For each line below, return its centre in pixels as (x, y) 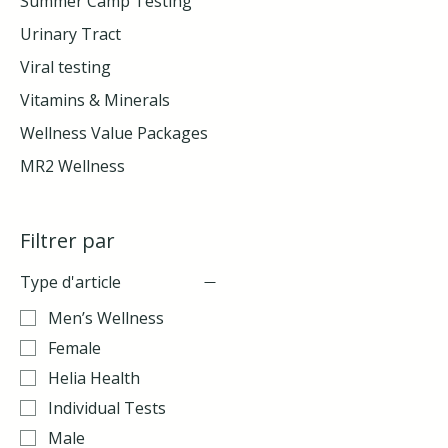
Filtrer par (67, 240)
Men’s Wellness (106, 317)
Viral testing (65, 67)
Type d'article (70, 282)
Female (74, 347)
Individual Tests (107, 407)
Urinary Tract (70, 34)
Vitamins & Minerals (95, 100)
